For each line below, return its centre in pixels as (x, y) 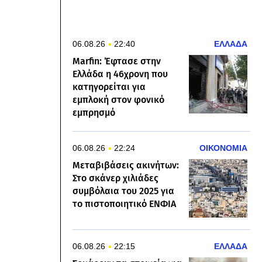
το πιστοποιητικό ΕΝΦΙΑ (124, 204)
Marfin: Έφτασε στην (117, 61)
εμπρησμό (94, 113)
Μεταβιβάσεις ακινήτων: (126, 165)
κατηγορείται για (109, 87)
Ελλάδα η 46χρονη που (120, 74)
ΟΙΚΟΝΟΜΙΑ (223, 148)
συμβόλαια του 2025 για (123, 191)
